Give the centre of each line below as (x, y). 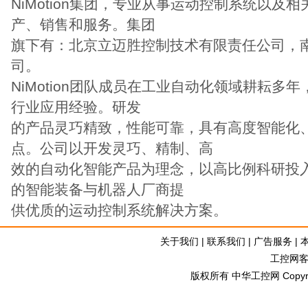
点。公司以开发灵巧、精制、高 (112, 148)
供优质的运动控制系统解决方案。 (119, 210)
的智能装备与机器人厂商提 (98, 189)
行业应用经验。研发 (76, 107)
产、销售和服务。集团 (83, 24)
